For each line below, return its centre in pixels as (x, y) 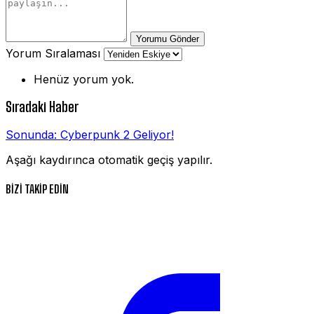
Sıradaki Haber (42, 107)
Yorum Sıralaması (53, 53)
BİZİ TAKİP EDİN (37, 189)
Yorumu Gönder (168, 39)
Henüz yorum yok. (84, 79)
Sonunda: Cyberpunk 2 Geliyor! (90, 135)
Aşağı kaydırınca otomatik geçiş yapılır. (109, 160)
